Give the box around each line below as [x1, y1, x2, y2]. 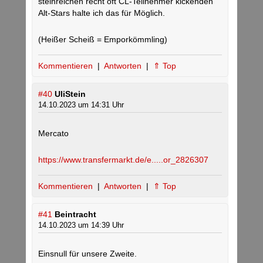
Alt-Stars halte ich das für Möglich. [38, 8, 165, 18]
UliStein [55, 89, 86, 99]
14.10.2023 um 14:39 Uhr [38, 221, 124, 230]
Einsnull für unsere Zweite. [38, 249, 137, 259]
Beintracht [55, 210, 96, 220]
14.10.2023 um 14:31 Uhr [38, 100, 124, 110]
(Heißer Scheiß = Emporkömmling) [38, 35, 167, 45]
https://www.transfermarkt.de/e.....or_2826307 [38, 155, 208, 165]
